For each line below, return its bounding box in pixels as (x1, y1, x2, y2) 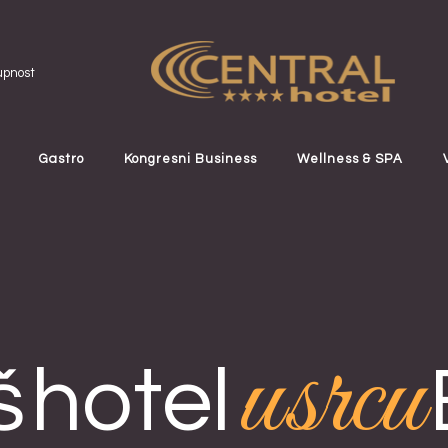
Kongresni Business (123, 151, 257, 166)
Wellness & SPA (296, 151, 403, 166)
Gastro (38, 151, 84, 166)
